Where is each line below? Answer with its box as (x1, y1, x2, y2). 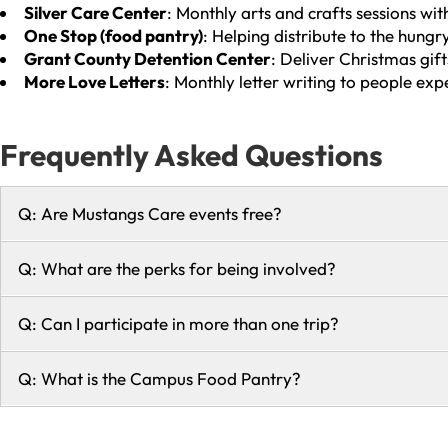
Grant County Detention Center (24, 47, 271, 69)
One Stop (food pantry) (24, 24, 203, 46)
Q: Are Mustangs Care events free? (18, 203, 282, 225)
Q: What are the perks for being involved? (18, 258, 336, 280)
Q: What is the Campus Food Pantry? (18, 368, 301, 390)
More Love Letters (24, 70, 165, 92)
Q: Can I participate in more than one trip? (18, 313, 339, 335)
